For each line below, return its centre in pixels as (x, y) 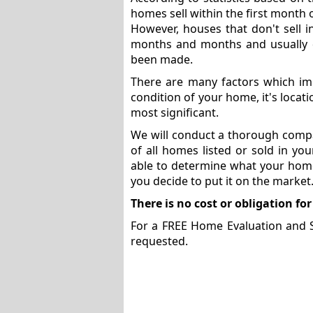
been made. (162, 59)
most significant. (175, 112)
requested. (159, 241)
